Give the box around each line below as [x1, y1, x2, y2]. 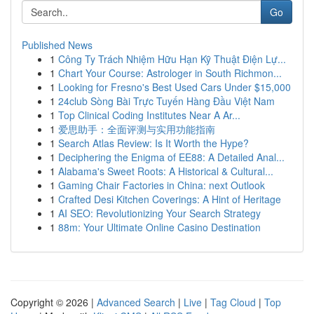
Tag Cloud [210, 295, 256, 309]
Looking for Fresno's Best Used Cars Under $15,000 [58, 80, 291, 94]
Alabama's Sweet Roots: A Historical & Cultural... [58, 164, 273, 178]
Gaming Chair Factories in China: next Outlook [58, 178, 265, 192]
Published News [22, 38, 93, 52]
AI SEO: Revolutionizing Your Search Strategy [58, 206, 261, 220]
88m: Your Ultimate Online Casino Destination [58, 220, 261, 234]
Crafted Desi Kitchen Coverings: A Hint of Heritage [58, 192, 281, 206]
